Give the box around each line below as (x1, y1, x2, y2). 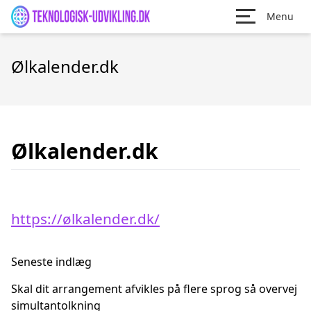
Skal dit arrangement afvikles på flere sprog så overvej (11, 281, 297, 296)
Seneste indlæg (11, 254, 92, 269)
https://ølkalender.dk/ (11, 209, 160, 228)
